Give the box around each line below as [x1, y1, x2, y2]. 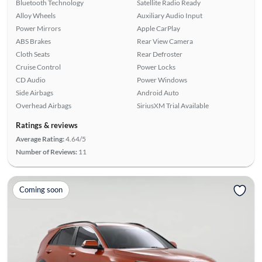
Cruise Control [15, 62, 61, 71]
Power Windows [137, 75, 187, 84]
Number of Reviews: [15, 147, 77, 156]
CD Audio [15, 75, 46, 84]
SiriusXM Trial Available [137, 101, 209, 110]
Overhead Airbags [15, 101, 71, 110]
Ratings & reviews [15, 120, 78, 130]
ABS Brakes [15, 36, 51, 46]
